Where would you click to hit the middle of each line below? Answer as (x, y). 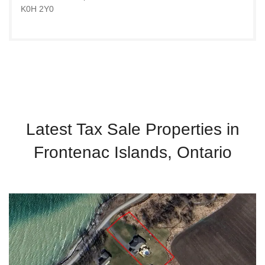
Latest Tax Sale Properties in (132, 130)
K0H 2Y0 (37, 9)
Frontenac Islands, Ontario (132, 153)
